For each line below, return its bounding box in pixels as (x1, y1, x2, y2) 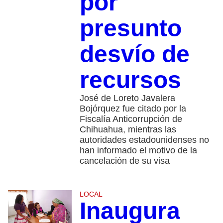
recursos (79, 66, 181, 93)
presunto (79, 14, 182, 41)
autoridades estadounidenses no (79, 134, 209, 145)
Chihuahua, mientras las (79, 124, 176, 134)
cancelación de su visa (79, 155, 170, 166)
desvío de (79, 40, 190, 67)
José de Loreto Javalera (79, 93, 175, 103)
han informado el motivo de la (79, 145, 197, 155)
